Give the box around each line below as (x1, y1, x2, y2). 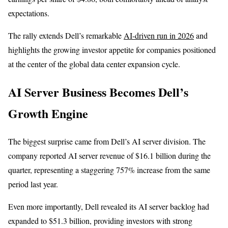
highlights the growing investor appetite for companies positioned (8, 44, 216, 55)
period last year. (8, 179, 58, 190)
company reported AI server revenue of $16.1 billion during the (8, 150, 211, 161)
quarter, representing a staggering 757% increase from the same (8, 164, 210, 176)
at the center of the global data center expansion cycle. (8, 59, 180, 70)
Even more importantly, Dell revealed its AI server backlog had (8, 201, 209, 212)
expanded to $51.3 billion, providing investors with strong (8, 215, 192, 226)
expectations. (8, 8, 49, 19)
